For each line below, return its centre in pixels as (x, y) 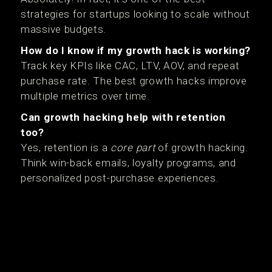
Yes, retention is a (66, 148)
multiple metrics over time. (85, 96)
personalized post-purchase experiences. (120, 178)
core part (133, 148)
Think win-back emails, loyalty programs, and (128, 163)
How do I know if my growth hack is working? (136, 51)
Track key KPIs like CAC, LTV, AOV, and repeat (130, 66)
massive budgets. (64, 29)
